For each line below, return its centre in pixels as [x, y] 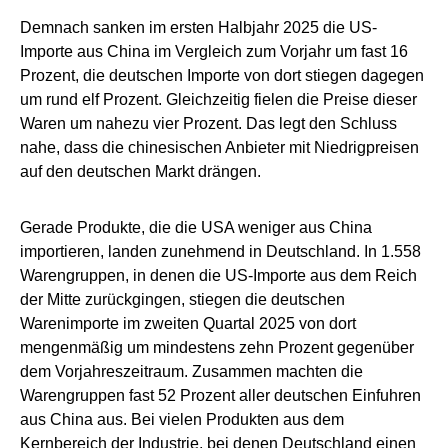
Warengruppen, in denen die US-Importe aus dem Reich [218, 275]
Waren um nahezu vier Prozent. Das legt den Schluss [208, 123]
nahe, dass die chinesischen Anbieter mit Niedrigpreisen [219, 147]
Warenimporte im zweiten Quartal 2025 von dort [188, 323]
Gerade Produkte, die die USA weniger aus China [196, 227]
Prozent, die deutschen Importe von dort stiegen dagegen [222, 75]
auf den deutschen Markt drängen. [140, 171]
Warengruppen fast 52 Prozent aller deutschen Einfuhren [220, 395]
